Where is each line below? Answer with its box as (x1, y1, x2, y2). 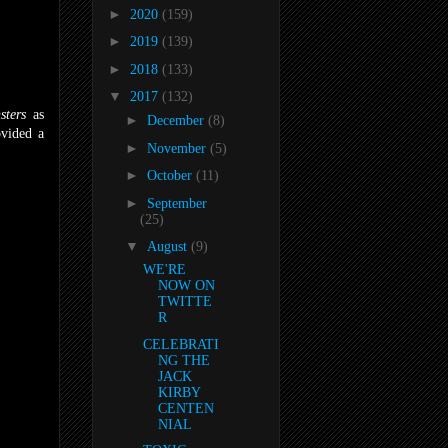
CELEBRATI (142, 336, 219, 352)
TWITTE (157, 294, 212, 310)
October (146, 168, 196, 184)
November (146, 140, 210, 156)
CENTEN (157, 400, 214, 416)
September (146, 195, 207, 211)
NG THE (157, 352, 210, 368)
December (146, 113, 208, 129)
